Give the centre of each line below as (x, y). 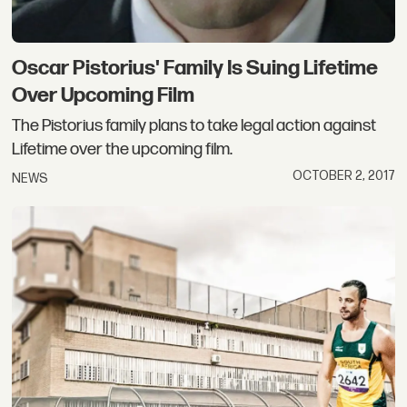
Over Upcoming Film (104, 95)
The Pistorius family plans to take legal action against (194, 126)
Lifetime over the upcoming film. (123, 150)
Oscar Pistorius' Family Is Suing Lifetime (195, 68)
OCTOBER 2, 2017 (343, 175)
